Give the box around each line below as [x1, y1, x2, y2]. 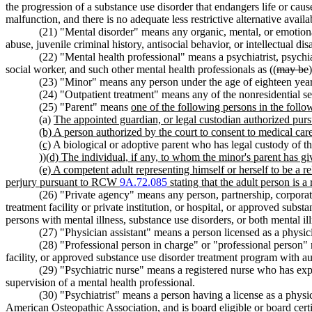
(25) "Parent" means [39, 100, 131, 113]
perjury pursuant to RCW [6, 175, 120, 188]
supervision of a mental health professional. [6, 276, 195, 288]
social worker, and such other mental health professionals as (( [6, 63, 276, 75]
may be [276, 63, 309, 75]
